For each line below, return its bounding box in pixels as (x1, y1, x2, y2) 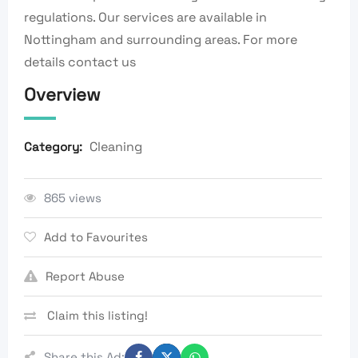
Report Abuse (46, 268, 125, 284)
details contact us (24, 53, 136, 70)
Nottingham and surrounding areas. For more (24, 30, 297, 48)
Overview (24, 82, 101, 105)
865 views (44, 189, 101, 205)
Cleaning (89, 137, 142, 155)
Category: (24, 138, 82, 154)
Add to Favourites (44, 229, 148, 245)
